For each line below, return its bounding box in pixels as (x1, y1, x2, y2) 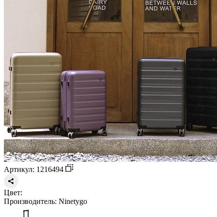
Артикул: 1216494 (4, 165, 65, 173)
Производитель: (4, 197, 57, 205)
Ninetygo (57, 197, 87, 205)
